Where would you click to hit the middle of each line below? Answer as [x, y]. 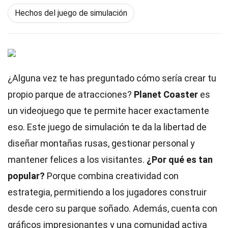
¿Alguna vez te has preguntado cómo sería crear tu [112, 78]
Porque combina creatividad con [112, 176]
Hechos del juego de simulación [71, 13]
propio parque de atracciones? [71, 94]
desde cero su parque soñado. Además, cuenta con [112, 208]
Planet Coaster [166, 94]
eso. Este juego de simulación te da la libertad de [107, 127]
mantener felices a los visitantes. [77, 160]
